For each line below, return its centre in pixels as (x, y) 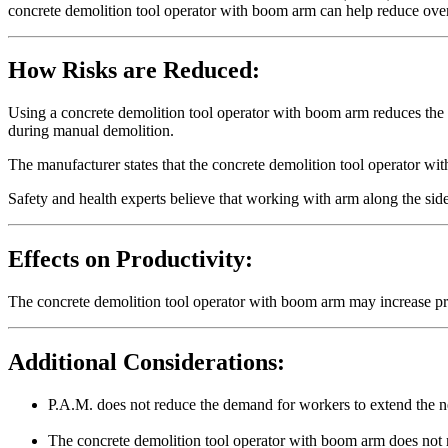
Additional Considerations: (146, 362)
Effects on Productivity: (130, 259)
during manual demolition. (91, 131)
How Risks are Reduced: (134, 70)
